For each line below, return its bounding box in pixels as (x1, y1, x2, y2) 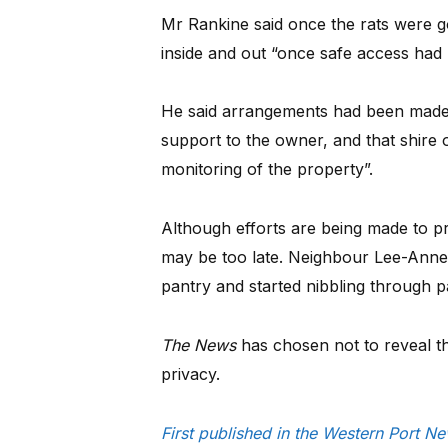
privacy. (160, 363, 220, 384)
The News (160, 334, 236, 355)
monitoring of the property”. (160, 159, 373, 180)
